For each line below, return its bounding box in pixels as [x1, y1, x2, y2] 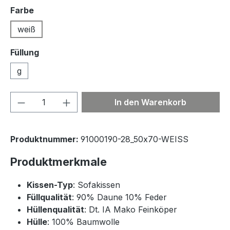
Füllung [10, 47, 39, 57]
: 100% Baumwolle [47, 216, 120, 227]
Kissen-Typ [27, 179, 73, 190]
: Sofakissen [73, 179, 120, 190]
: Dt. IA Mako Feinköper [84, 204, 177, 215]
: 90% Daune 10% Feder [72, 191, 167, 202]
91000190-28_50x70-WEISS [81, 133, 188, 144]
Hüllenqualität [27, 204, 84, 215]
